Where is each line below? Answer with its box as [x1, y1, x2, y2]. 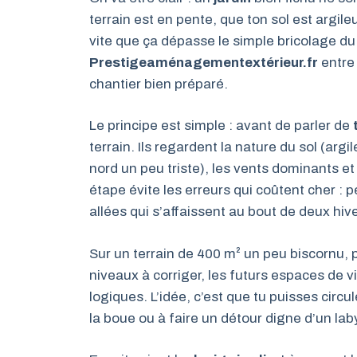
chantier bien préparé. [89, 76, 228, 92]
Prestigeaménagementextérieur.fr [89, 54, 318, 70]
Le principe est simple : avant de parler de [89, 118, 353, 133]
